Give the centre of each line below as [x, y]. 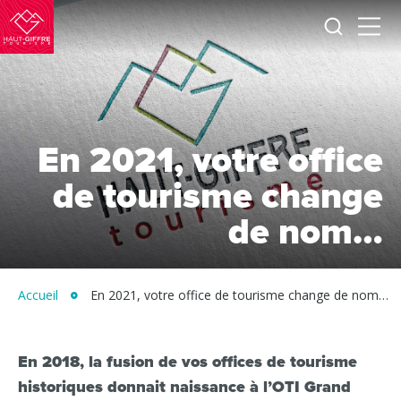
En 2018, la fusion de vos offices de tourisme [188, 362]
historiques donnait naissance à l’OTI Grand [184, 387]
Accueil [38, 295]
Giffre [44, 66]
